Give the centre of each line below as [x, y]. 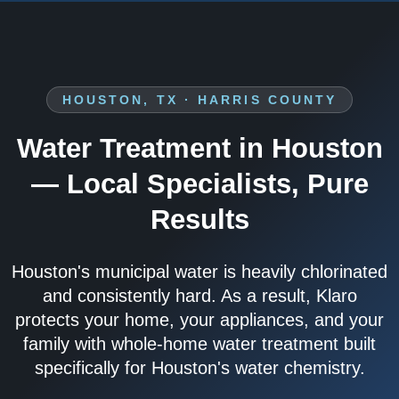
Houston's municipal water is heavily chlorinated [199, 271]
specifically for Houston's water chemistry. [199, 367]
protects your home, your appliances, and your [199, 319]
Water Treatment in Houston [199, 148]
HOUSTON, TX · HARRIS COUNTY [199, 99]
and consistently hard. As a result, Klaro [199, 295]
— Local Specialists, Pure [199, 183]
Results [199, 219]
